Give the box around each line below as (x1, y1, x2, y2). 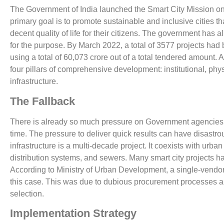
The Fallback (10, 94, 75, 107)
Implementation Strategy (10, 207, 136, 220)
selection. (10, 189, 44, 198)
